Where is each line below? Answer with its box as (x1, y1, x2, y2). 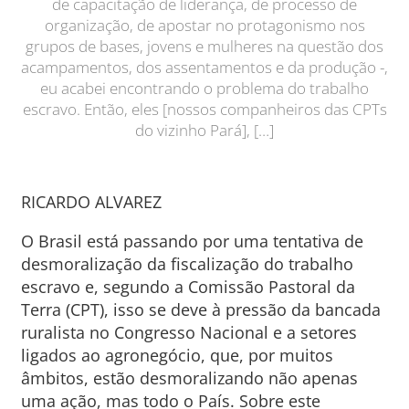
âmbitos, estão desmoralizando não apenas (20, 367, 358, 389)
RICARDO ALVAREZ (20, 191, 162, 213)
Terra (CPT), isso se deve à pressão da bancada (20, 299, 381, 320)
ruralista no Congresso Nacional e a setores (20, 321, 357, 343)
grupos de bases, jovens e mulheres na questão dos (26, 36, 383, 57)
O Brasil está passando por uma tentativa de (20, 230, 363, 252)
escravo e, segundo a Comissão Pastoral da (20, 276, 355, 298)
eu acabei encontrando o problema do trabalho (40, 78, 369, 99)
